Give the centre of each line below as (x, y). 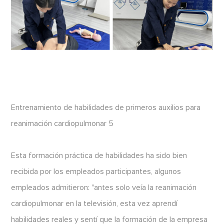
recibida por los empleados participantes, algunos (96, 172)
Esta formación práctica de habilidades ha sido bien (99, 156)
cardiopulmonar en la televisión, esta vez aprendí (94, 204)
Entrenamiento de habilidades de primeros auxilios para (106, 108)
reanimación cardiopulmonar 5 (62, 124)
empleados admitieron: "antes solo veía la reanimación (104, 188)
